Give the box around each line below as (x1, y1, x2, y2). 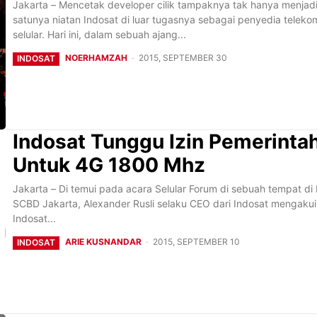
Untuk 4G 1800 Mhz (13, 152, 205, 177)
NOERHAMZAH (65, 52, 127, 63)
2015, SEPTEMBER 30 (139, 52, 227, 63)
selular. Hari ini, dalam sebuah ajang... (13, 28, 186, 40)
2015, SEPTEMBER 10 (153, 236, 240, 247)
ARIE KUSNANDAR (65, 236, 142, 247)
